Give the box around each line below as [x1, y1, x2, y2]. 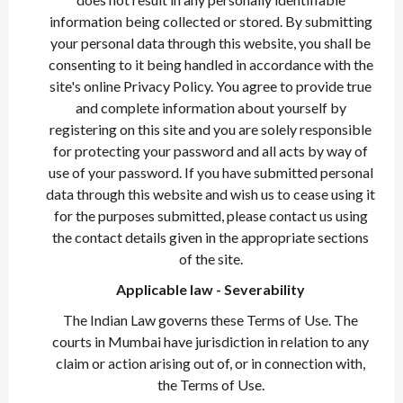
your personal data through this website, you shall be [50, 34, 371, 51]
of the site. [178, 250, 243, 267]
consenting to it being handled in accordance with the [48, 56, 373, 73]
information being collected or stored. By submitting [49, 13, 372, 30]
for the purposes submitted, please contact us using [53, 207, 368, 224]
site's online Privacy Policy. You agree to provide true [49, 77, 372, 94]
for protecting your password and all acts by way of [53, 142, 368, 159]
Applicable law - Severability [116, 281, 305, 298]
